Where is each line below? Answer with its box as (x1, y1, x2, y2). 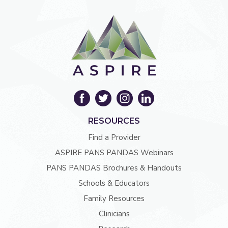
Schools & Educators (78, 178, 150, 188)
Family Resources (83, 193, 145, 204)
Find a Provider (88, 132, 140, 142)
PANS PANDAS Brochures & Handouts (46, 163, 182, 173)
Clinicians (98, 209, 130, 219)
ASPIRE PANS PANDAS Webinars (54, 148, 174, 158)
